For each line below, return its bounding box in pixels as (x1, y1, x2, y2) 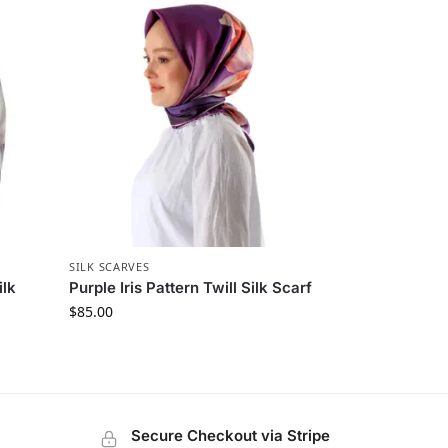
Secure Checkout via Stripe (130, 425, 330, 445)
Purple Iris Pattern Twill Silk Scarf (69, 277, 313, 297)
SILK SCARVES (69, 258, 150, 274)
